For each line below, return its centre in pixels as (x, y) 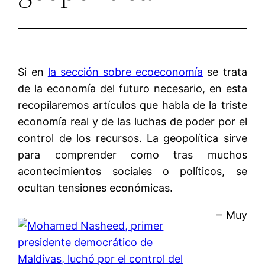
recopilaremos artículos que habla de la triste (132, 105)
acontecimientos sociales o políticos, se (132, 171)
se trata (225, 72)
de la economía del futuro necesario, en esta (132, 88)
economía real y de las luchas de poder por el (132, 121)
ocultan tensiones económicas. (96, 188)
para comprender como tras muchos (132, 154)
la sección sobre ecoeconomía (125, 72)
